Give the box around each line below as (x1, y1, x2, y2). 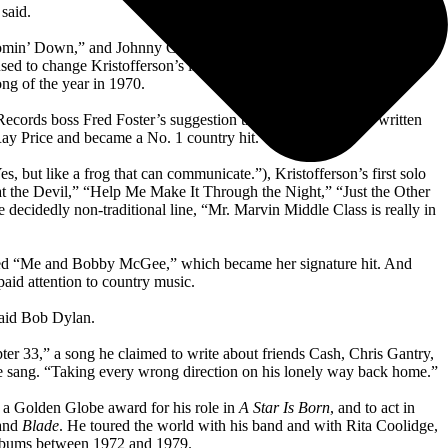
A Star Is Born (238, 398, 330, 416)
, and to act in (329, 398, 415, 416)
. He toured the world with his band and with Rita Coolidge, (59, 416, 438, 434)
